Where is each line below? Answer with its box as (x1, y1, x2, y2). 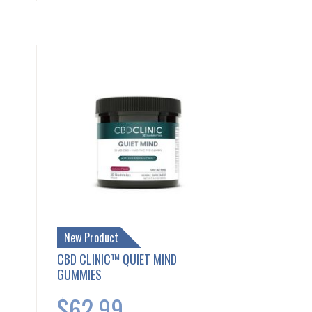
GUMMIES (57, 265, 102, 283)
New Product (64, 228, 119, 246)
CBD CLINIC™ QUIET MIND (57, 249, 178, 268)
